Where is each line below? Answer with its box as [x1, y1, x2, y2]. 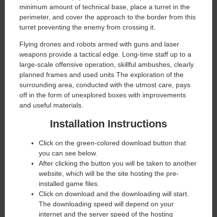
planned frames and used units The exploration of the [19, 71, 184, 79]
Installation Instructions [50, 117, 167, 130]
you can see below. [39, 149, 97, 157]
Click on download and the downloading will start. [39, 189, 189, 198]
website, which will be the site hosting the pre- [39, 169, 179, 177]
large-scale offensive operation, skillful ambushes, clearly [19, 61, 194, 69]
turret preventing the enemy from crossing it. [19, 23, 155, 31]
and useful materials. [19, 101, 83, 109]
